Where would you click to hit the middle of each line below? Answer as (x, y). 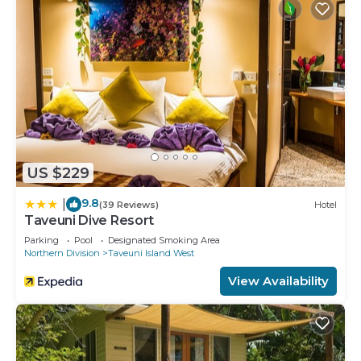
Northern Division (62, 253)
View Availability (278, 281)
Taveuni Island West (151, 253)
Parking (41, 241)
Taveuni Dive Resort (89, 221)
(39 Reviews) (129, 204)
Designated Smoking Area (164, 241)
